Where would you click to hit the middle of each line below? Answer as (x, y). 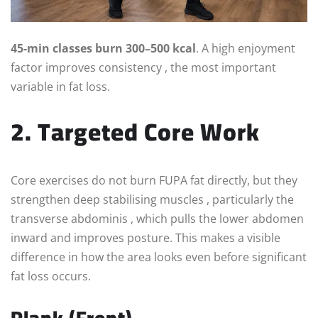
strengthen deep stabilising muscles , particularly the (152, 199)
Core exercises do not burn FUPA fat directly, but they (154, 180)
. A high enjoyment (246, 48)
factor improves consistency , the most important (143, 67)
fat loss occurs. (51, 276)
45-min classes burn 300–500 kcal (103, 48)
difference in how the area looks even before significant (159, 257)
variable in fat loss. (60, 86)
